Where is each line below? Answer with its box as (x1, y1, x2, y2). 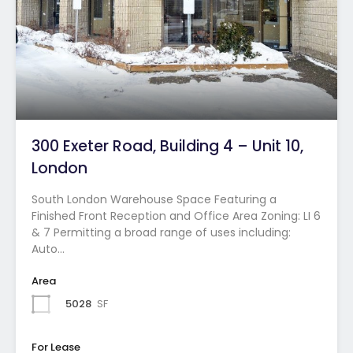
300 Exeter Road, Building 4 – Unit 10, (32, 135, 303, 157)
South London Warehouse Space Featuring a (32, 191, 277, 207)
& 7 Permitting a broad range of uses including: (32, 224, 291, 240)
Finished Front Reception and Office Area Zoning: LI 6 (32, 207, 321, 224)
